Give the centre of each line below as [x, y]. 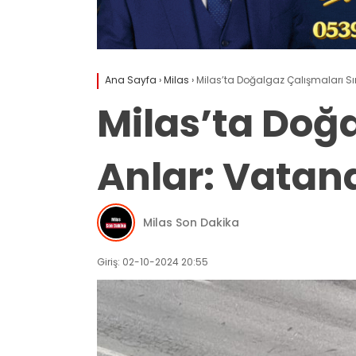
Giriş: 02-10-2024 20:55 [153, 262]
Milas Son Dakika [191, 222]
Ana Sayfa [131, 80]
